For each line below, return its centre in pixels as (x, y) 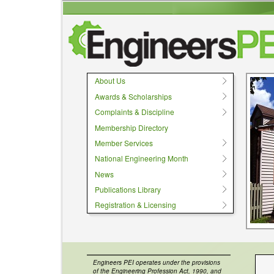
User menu (91, 7)
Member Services (124, 143)
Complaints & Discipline (135, 112)
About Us (110, 81)
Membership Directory (131, 127)
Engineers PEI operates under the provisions (157, 263)
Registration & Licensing (135, 205)
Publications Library (128, 190)
